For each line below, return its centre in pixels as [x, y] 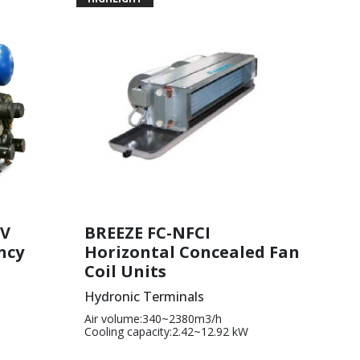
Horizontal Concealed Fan [192, 252]
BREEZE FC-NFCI [147, 232]
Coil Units [125, 271]
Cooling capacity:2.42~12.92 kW [166, 331]
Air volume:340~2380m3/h [153, 318]
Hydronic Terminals [144, 296]
